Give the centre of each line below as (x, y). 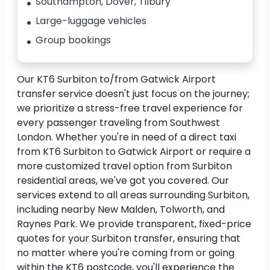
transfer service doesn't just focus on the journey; (133, 94)
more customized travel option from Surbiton (124, 166)
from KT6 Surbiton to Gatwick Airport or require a (134, 152)
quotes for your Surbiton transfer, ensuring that (129, 239)
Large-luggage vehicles (91, 21)
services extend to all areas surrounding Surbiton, (133, 195)
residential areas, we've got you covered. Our (123, 181)
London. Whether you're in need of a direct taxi (127, 137)
